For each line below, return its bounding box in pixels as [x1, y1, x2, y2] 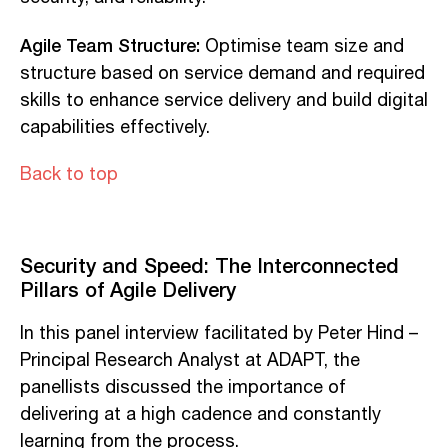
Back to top [20, 160, 118, 189]
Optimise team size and [200, 32, 404, 61]
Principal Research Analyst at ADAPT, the [20, 346, 360, 375]
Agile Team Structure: [20, 30, 200, 59]
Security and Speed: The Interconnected [20, 249, 399, 280]
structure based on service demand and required [20, 59, 425, 88]
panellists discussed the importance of [20, 373, 346, 402]
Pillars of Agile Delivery [20, 273, 236, 304]
